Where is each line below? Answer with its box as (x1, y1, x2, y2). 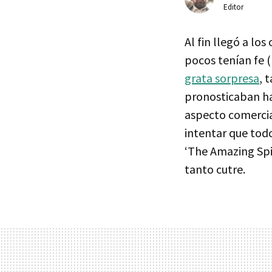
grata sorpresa (185, 70, 259, 86)
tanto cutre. (185, 161, 245, 177)
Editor (223, 2, 243, 12)
